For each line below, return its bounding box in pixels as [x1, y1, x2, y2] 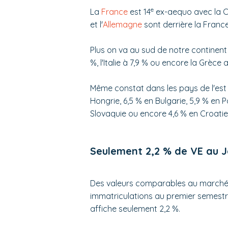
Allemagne [103, 19, 142, 30]
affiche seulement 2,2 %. [90, 204, 180, 214]
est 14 [128, 7, 151, 17]
